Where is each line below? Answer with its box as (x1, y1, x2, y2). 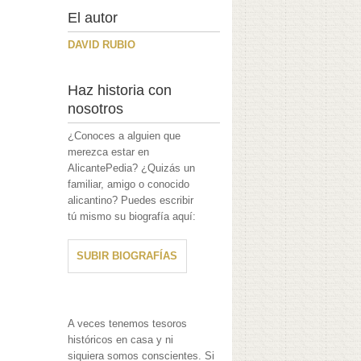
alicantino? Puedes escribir (68, 194, 194, 207)
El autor (68, 10, 118, 27)
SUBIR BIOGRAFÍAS (77, 250, 178, 263)
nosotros (68, 101, 124, 118)
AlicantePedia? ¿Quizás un (68, 162, 196, 175)
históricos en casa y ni (68, 334, 174, 346)
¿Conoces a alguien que (68, 130, 181, 143)
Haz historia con (68, 82, 172, 99)
